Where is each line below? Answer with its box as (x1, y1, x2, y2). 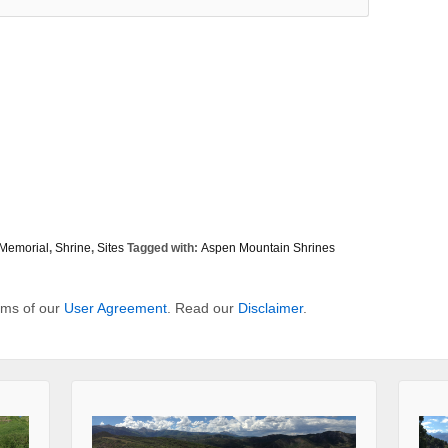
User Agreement (64, 299, 167, 316)
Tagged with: (124, 240, 201, 255)
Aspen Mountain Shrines (201, 240, 335, 255)
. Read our (167, 299, 238, 316)
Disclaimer (238, 299, 303, 316)
